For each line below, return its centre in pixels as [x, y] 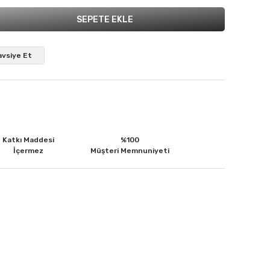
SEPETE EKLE [105, 19]
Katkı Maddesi [28, 140]
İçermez [28, 151]
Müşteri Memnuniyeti [130, 151]
